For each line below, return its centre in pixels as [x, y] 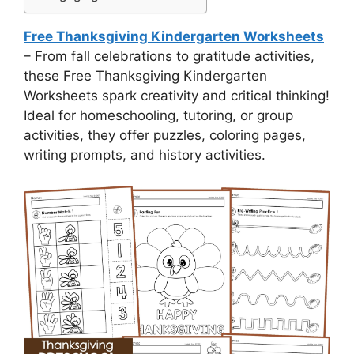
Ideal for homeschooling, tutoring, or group [158, 115]
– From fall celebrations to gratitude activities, [169, 56]
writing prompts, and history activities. [145, 155]
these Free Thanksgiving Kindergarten [145, 76]
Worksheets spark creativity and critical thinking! [177, 96]
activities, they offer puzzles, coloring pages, [165, 135]
